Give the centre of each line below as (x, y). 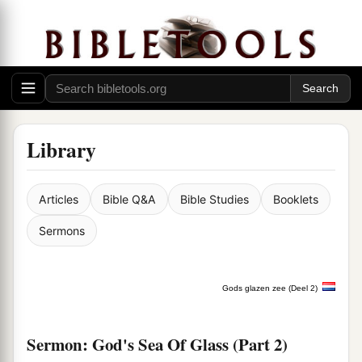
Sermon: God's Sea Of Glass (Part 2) (157, 345)
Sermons (62, 231)
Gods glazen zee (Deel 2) (270, 288)
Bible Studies (215, 200)
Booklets (296, 200)
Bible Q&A (129, 200)
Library (61, 150)
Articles (59, 200)
